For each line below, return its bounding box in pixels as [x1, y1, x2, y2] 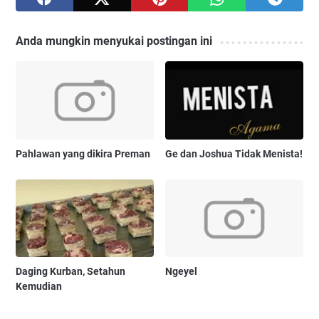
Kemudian [16, 280, 62, 292]
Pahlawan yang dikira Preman [16, 147, 150, 159]
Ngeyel [165, 265, 198, 277]
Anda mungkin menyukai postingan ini [16, 34, 212, 48]
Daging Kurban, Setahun [16, 265, 125, 277]
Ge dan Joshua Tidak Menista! [165, 147, 303, 159]
